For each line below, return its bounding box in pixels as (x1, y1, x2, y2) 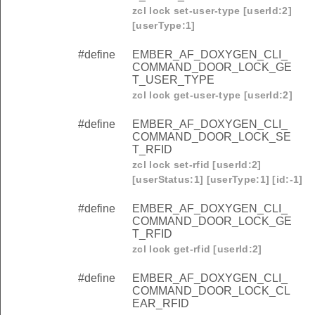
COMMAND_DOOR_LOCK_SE (132, 131, 291, 143)
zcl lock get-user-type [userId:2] (132, 89, 292, 101)
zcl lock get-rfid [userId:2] (132, 243, 262, 255)
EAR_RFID (132, 297, 189, 310)
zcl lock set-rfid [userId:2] (132, 159, 262, 171)
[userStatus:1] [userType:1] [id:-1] (132, 174, 303, 186)
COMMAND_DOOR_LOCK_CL (132, 285, 290, 297)
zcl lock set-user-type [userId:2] (132, 5, 292, 17)
